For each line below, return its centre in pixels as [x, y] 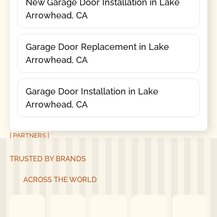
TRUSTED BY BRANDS [47, 159]
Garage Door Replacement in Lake [97, 46]
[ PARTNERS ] [29, 135]
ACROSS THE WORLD [60, 179]
